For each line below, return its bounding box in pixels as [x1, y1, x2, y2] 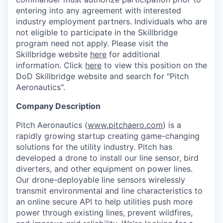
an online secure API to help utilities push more [16, 197, 193, 207]
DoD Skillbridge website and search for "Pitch [16, 71, 189, 81]
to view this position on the [102, 60, 207, 70]
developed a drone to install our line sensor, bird [16, 153, 199, 163]
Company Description [16, 101, 101, 111]
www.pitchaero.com [88, 120, 163, 130]
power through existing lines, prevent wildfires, [16, 208, 193, 218]
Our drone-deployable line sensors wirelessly [16, 175, 185, 185]
